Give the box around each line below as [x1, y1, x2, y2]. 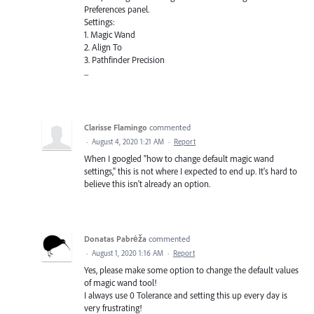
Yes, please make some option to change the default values [84, 264, 299, 276]
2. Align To [84, 41, 122, 53]
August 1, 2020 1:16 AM [92, 248, 163, 259]
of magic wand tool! [84, 277, 156, 289]
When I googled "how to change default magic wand [84, 153, 274, 165]
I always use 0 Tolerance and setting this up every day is [84, 289, 287, 301]
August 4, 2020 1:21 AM [92, 137, 164, 147]
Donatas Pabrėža [84, 233, 146, 245]
